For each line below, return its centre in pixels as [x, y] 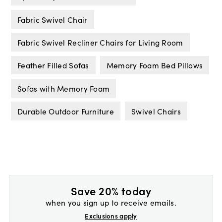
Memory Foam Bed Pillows [155, 65]
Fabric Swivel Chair [53, 19]
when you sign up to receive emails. [111, 202]
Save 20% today [111, 190]
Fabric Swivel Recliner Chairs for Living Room [100, 42]
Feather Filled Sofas [53, 65]
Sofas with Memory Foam [64, 88]
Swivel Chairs [156, 111]
